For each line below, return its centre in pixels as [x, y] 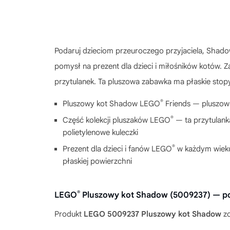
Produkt [69, 214]
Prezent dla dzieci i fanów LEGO [117, 149]
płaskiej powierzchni [97, 161]
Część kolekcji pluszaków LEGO [117, 120]
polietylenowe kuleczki [100, 132]
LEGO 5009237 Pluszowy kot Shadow [152, 214]
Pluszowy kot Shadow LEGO [111, 103]
